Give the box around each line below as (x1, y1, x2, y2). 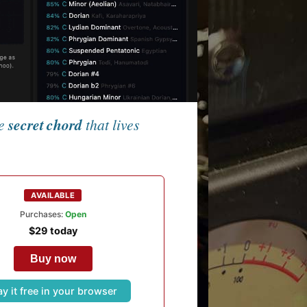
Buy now (29, 252, 76, 265)
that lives (82, 114, 140, 134)
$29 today (28, 225, 77, 237)
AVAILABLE (31, 191, 75, 200)
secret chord (8, 114, 83, 135)
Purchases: (19, 208, 63, 219)
